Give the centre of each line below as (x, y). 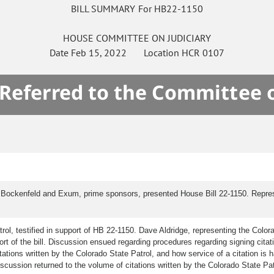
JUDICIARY (190, 38)
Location (154, 53)
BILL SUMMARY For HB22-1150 (137, 9)
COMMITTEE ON (131, 38)
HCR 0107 (203, 53)
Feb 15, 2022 (99, 53)
